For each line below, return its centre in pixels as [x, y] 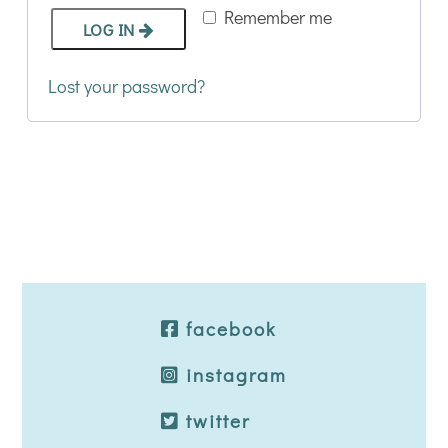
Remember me [278, 17]
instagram [233, 374]
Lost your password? [126, 86]
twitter [215, 420]
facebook [228, 328]
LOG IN [108, 29]
